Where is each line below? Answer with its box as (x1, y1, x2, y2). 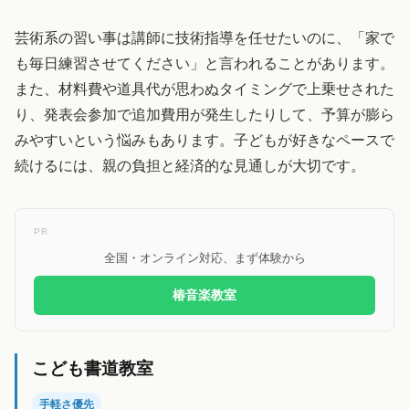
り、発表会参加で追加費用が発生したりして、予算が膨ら (15, 107, 394, 122)
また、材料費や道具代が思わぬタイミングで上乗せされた (15, 81, 394, 97)
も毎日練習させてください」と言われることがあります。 (15, 56, 394, 71)
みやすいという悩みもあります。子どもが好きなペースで (15, 132, 394, 148)
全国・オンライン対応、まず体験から (103, 251, 306, 265)
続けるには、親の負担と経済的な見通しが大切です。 (15, 158, 365, 173)
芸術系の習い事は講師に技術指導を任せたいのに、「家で (15, 30, 394, 46)
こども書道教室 (32, 359, 153, 379)
